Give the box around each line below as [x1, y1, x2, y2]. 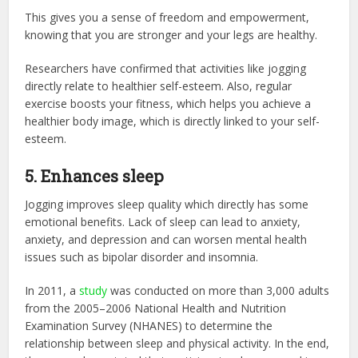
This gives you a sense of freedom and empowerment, [25, 9, 310, 25]
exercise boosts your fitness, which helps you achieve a [25, 95, 312, 111]
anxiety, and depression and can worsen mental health [25, 231, 308, 247]
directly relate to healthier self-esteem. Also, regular [25, 78, 292, 93]
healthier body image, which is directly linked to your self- [25, 113, 320, 129]
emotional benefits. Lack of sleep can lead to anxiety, [25, 213, 301, 229]
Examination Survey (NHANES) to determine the [25, 317, 273, 333]
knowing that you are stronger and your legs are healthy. [25, 26, 318, 42]
